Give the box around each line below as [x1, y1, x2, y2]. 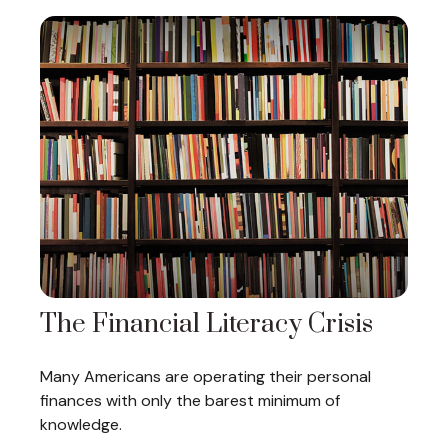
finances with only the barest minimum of [40, 390, 340, 412]
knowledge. [40, 414, 122, 436]
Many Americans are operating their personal [40, 366, 371, 388]
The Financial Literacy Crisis [40, 308, 373, 342]
